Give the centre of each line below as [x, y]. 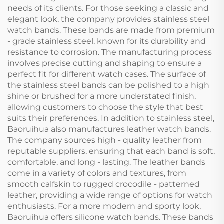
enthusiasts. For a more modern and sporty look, [104, 206]
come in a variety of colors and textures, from [97, 173]
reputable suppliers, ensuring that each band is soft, [111, 151]
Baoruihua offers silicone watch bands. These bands [110, 217]
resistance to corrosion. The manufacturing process [110, 52]
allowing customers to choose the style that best [105, 107]
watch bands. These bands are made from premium [111, 30]
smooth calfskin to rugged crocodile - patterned [104, 184]
